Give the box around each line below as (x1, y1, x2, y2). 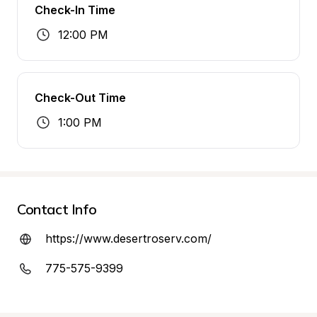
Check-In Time (35, 3, 115, 17)
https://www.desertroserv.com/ (45, 231, 212, 246)
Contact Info (17, 200, 97, 218)
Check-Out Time (35, 91, 126, 105)
